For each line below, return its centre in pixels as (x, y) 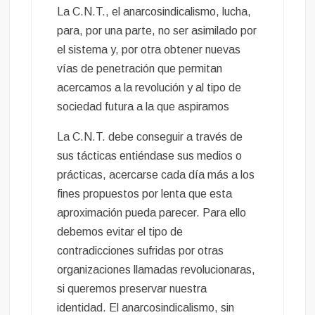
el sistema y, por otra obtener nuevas (149, 50)
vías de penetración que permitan (140, 69)
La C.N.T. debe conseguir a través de (150, 137)
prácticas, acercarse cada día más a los (156, 175)
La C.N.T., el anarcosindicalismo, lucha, (154, 12)
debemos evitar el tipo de (120, 232)
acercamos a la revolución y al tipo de (149, 88)
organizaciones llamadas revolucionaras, (156, 270)
